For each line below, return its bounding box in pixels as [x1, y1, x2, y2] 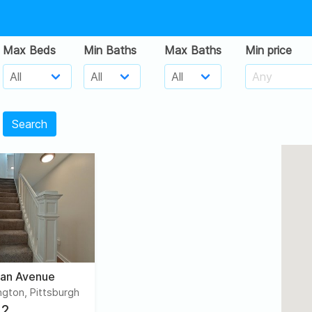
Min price [245, 43, 292, 57]
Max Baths [164, 43, 221, 57]
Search [12, 117, 47, 131]
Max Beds [3, 43, 56, 57]
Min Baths [84, 43, 136, 57]
